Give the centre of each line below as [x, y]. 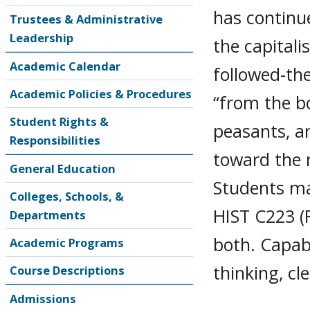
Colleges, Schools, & [67, 196]
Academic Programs [67, 243]
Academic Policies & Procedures [101, 94]
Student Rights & [59, 121]
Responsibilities [55, 140]
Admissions [43, 299]
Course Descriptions [67, 270]
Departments [48, 215]
